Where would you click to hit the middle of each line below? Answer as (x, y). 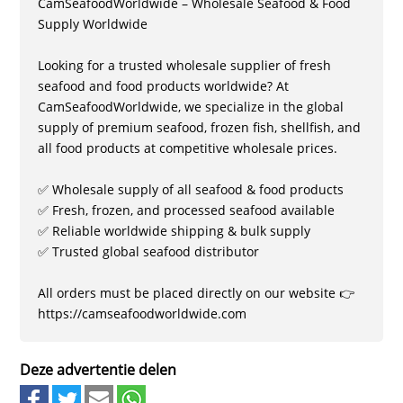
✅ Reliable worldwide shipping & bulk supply (175, 231)
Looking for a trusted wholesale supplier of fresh (185, 65)
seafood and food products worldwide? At (164, 86)
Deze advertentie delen (99, 370)
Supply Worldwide (93, 24)
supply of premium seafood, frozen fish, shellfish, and (200, 127)
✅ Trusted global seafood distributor (149, 251)
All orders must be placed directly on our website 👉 (197, 293)
